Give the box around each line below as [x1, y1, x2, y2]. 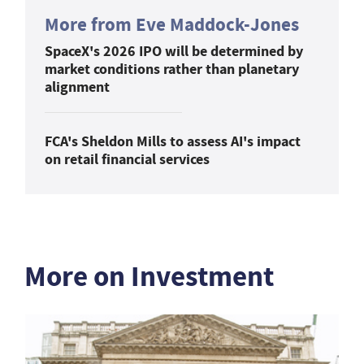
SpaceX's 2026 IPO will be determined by [45, 41, 303, 61]
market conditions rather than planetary [45, 58, 299, 79]
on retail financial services [45, 149, 210, 169]
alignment [45, 76, 110, 97]
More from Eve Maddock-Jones [45, 11, 299, 37]
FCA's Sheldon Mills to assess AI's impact [45, 131, 301, 151]
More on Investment [24, 257, 274, 296]
